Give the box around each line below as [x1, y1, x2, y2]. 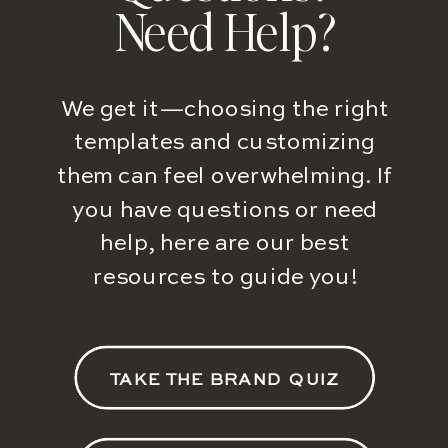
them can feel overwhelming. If [56, 166, 393, 189]
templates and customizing [74, 132, 376, 156]
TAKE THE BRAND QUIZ [109, 372, 341, 390]
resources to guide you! [93, 267, 357, 290]
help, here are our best [100, 233, 350, 257]
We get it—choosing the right [60, 99, 389, 122]
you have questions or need [72, 200, 378, 223]
